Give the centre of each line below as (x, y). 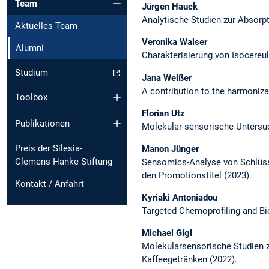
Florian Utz (163, 113)
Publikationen (42, 124)
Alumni (30, 48)
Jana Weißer (167, 78)
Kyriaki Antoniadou (180, 198)
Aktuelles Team (46, 26)
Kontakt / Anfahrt (50, 184)
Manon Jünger (170, 149)
